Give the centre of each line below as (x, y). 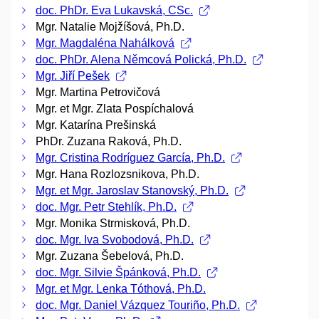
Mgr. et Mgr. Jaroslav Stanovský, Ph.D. (132, 191)
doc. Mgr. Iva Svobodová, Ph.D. (115, 240)
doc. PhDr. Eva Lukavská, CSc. (114, 11)
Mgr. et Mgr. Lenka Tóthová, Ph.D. (121, 289)
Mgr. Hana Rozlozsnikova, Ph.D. (117, 174)
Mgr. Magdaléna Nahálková (105, 43)
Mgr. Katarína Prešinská (96, 125)
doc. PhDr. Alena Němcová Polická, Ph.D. (141, 60)
